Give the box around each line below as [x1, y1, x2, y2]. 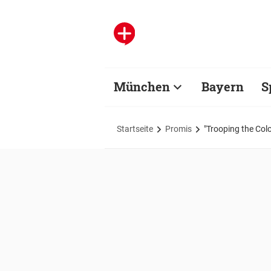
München [114, 79, 170, 94]
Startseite [117, 123, 153, 134]
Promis [165, 123, 192, 134]
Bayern [201, 79, 244, 94]
